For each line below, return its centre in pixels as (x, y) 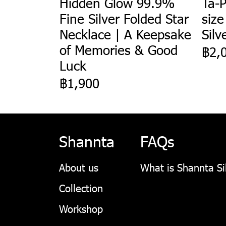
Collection (81, 187)
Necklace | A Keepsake (125, 34)
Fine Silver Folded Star (124, 18)
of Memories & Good (119, 49)
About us (79, 167)
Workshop (81, 208)
